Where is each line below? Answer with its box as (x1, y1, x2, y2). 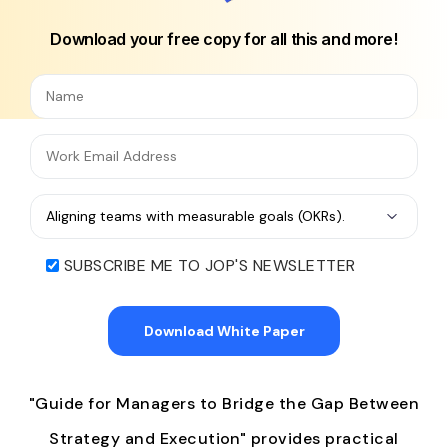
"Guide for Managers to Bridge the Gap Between (28, 392, 420, 414)
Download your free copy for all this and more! (50, 28, 398, 49)
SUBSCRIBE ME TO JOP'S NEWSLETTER (64, 254, 356, 276)
